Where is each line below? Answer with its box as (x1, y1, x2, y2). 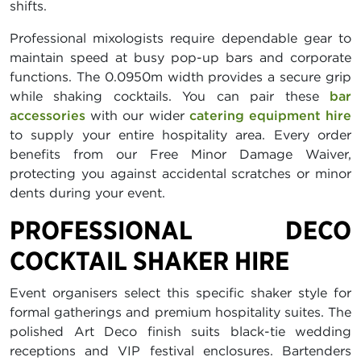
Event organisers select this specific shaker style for (10, 284, 351, 301)
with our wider (85, 106, 189, 123)
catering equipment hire (189, 106, 352, 123)
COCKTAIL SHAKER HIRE (10, 244, 289, 276)
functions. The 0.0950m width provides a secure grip (10, 68, 351, 85)
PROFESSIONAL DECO (10, 214, 351, 246)
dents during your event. (10, 184, 165, 201)
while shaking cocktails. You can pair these (10, 87, 330, 104)
